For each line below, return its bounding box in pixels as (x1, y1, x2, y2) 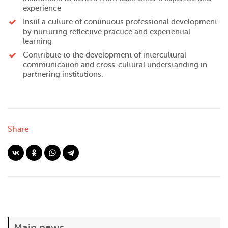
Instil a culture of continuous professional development (23, 18, 217, 27)
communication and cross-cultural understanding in (23, 61, 207, 70)
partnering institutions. (23, 70, 103, 79)
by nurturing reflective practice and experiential (23, 27, 190, 37)
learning (23, 37, 52, 46)
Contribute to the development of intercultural (23, 51, 186, 60)
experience (23, 4, 61, 13)
